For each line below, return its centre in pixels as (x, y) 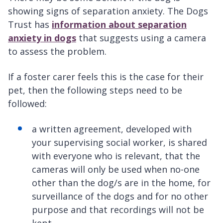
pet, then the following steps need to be (95, 90)
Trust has (30, 25)
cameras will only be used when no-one (116, 169)
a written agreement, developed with (112, 129)
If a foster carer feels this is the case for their (106, 77)
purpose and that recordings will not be (118, 210)
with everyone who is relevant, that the (116, 156)
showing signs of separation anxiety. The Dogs (108, 11)
